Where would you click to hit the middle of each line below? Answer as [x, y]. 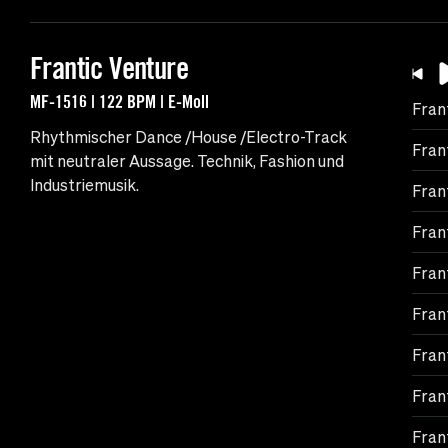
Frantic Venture [109, 68]
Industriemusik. [84, 185]
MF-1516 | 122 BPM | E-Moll [119, 101]
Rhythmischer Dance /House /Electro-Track [188, 137]
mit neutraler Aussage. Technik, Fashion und [187, 161]
